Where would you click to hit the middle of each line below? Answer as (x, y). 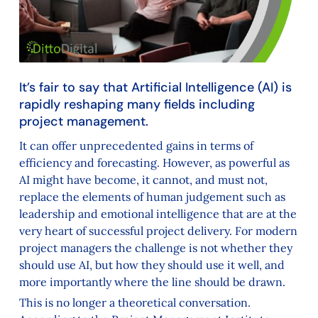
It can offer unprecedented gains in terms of (136, 145)
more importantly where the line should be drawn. (152, 281)
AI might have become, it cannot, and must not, (143, 179)
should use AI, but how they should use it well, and (152, 264)
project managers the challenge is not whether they (155, 247)
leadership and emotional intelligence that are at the (158, 213)
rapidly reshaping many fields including (137, 104)
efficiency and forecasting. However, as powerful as (154, 162)
